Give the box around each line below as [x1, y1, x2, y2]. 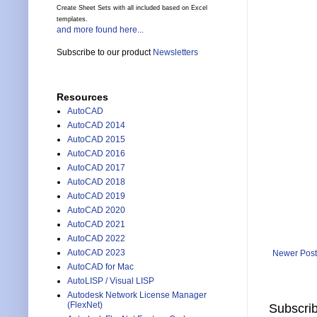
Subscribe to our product [57, 47, 153, 58]
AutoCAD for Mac [67, 262, 134, 272]
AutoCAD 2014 [67, 120, 125, 131]
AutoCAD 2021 [67, 219, 125, 230]
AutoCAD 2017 [67, 163, 125, 173]
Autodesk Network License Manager [67, 290, 207, 301]
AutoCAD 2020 [67, 205, 125, 216]
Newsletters [153, 47, 198, 58]
